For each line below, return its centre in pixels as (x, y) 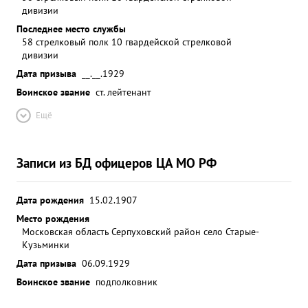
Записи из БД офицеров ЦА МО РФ (117, 163)
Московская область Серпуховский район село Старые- (141, 231)
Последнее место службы (71, 29)
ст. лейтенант (123, 92)
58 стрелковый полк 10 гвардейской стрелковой (127, 42)
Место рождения (53, 218)
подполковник (126, 282)
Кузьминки (46, 244)
